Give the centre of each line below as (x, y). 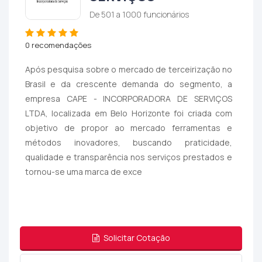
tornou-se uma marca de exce (83, 172)
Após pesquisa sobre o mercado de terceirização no (129, 70)
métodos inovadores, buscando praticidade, (129, 143)
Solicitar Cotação (136, 238)
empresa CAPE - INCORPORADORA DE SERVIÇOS (129, 99)
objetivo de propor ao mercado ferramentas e (129, 128)
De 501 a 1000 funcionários (139, 14)
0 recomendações (58, 45)
